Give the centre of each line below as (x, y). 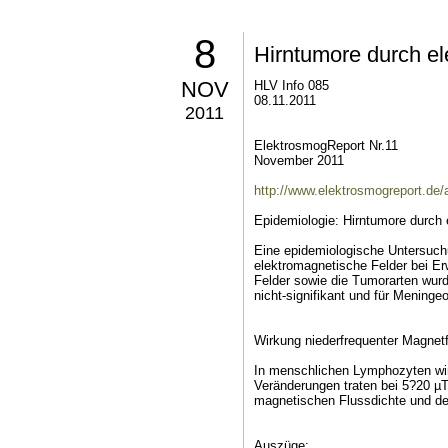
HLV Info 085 (291, 85)
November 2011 (299, 160)
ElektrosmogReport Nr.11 (326, 145)
